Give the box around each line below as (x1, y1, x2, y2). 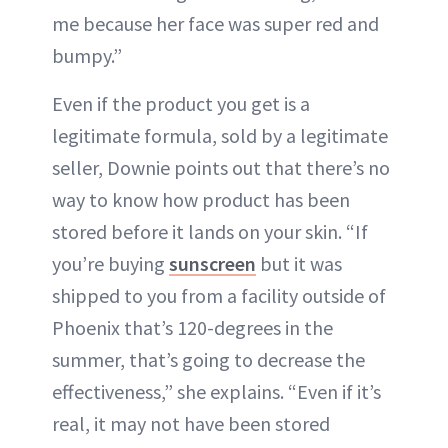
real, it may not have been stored (52, 410, 330, 436)
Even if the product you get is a (52, 90, 310, 116)
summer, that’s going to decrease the (52, 346, 365, 372)
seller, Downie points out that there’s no (52, 154, 390, 180)
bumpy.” (52, 42, 122, 68)
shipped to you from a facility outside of (52, 282, 386, 308)
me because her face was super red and (52, 10, 379, 36)
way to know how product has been (52, 186, 350, 212)
